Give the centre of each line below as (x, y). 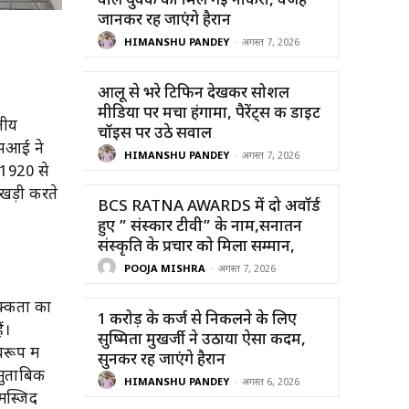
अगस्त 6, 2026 (271, 383)
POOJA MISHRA (165, 270)
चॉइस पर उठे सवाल (155, 134)
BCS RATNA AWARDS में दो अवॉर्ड (209, 207)
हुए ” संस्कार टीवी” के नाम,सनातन (200, 227)
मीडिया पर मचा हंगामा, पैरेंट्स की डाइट (209, 114)
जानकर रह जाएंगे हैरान (164, 21)
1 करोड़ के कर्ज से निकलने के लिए (197, 320)
